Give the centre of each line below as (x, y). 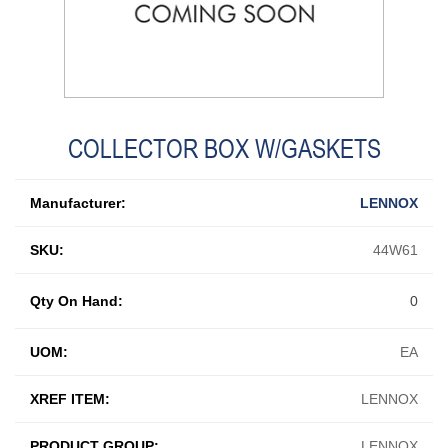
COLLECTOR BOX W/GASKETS (224, 148)
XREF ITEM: (70, 398)
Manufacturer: (78, 202)
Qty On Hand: (76, 300)
